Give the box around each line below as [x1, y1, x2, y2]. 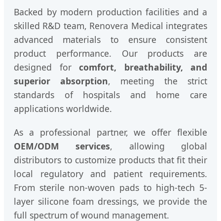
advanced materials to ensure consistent [14, 34, 207, 46]
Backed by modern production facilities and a [14, 6, 207, 18]
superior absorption [14, 75, 108, 87]
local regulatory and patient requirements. [14, 168, 207, 180]
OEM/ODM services [14, 140, 110, 152]
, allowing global [110, 140, 208, 152]
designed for [14, 61, 79, 74]
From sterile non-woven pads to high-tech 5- [14, 182, 207, 194]
